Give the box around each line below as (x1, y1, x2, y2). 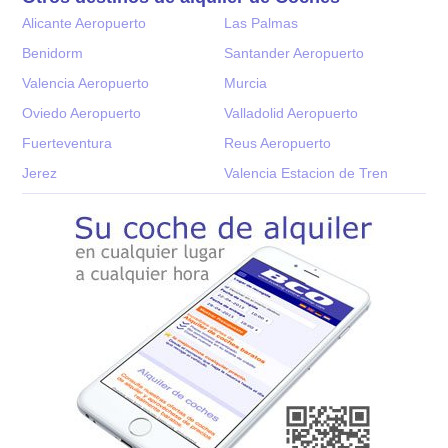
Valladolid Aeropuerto (224, 104, 358, 121)
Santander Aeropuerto (224, 44, 364, 61)
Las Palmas (224, 14, 298, 31)
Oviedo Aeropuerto (22, 104, 142, 121)
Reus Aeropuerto (224, 134, 331, 151)
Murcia (224, 74, 267, 91)
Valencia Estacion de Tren (224, 164, 388, 181)
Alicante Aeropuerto (22, 14, 147, 31)
